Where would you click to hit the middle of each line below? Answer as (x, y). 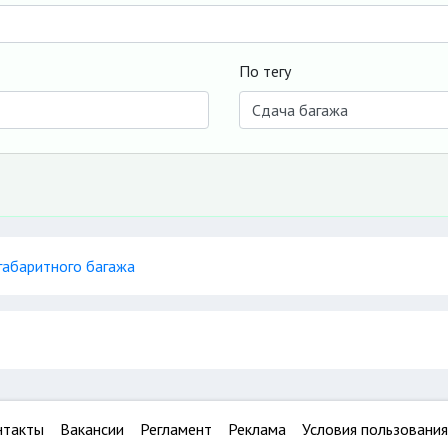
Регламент (176, 429)
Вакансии (92, 429)
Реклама (257, 429)
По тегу (265, 71)
